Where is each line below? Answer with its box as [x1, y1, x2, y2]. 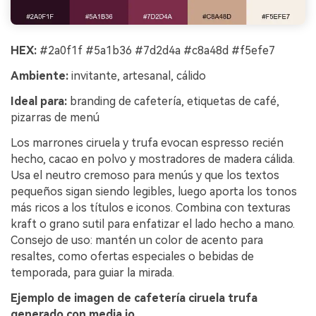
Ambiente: [11, 69, 68, 83]
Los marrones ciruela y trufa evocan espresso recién [11, 135, 284, 150]
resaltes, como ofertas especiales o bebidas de [11, 249, 254, 263]
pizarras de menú [11, 111, 99, 125]
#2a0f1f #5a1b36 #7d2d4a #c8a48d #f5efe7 [37, 44, 275, 58]
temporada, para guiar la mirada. [11, 265, 174, 279]
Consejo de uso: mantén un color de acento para [11, 233, 263, 247]
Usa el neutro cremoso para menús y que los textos [11, 168, 279, 182]
